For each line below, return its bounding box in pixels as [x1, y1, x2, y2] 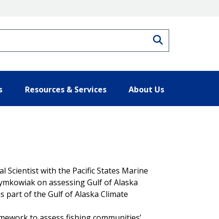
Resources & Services [24, 84, 107, 95]
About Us [129, 84, 164, 95]
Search [162, 35, 195, 43]
